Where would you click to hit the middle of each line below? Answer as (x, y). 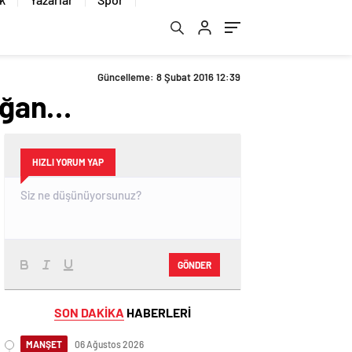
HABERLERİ (158, 312)
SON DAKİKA (89, 312)
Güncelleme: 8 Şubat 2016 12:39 (169, 77)
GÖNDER (194, 264)
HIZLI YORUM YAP (68, 162)
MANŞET (44, 344)
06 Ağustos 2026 (109, 344)
